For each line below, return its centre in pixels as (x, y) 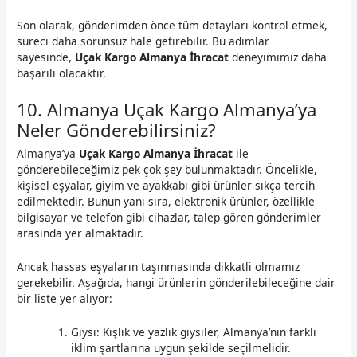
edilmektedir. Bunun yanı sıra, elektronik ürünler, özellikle (166, 201)
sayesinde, (46, 57)
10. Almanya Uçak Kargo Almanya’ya (167, 110)
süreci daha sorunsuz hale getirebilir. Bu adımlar (143, 41)
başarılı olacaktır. (62, 73)
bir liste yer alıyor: (65, 298)
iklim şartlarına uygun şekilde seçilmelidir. (181, 347)
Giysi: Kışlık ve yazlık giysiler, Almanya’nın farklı (194, 331)
